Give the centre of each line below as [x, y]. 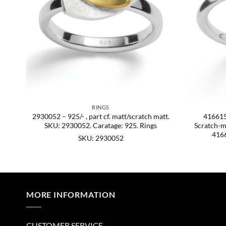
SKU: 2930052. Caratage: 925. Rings [101, 126]
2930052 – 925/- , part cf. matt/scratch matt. [101, 117]
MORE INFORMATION [71, 195]
